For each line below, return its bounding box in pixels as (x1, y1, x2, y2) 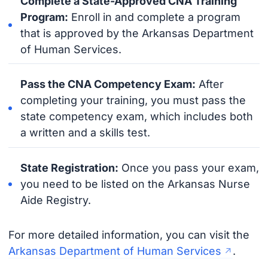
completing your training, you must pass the (20, 94, 246, 107)
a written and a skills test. (20, 126, 151, 139)
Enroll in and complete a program (68, 10, 241, 23)
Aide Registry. (20, 194, 92, 207)
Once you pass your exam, (118, 162, 260, 175)
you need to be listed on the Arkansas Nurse (20, 178, 251, 191)
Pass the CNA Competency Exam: (20, 78, 196, 91)
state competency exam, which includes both (20, 110, 254, 123)
